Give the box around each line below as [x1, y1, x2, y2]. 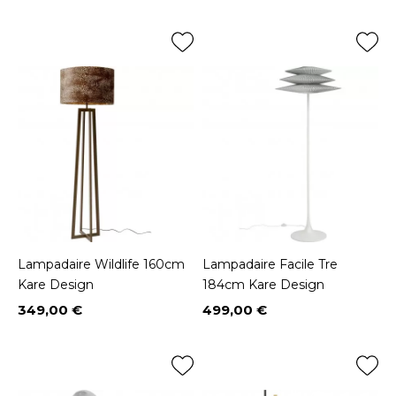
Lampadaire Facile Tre [202, 256, 338, 273]
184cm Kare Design [202, 277, 324, 293]
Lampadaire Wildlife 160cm [18, 256, 185, 273]
